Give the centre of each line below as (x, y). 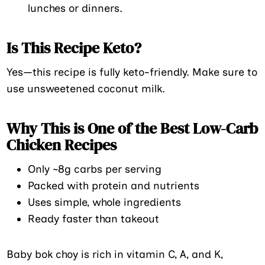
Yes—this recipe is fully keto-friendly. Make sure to (132, 72)
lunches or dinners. (75, 8)
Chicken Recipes (62, 145)
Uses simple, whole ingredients (105, 202)
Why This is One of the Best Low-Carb (132, 128)
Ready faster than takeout (94, 219)
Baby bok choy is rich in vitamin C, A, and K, (115, 254)
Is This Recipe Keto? (74, 48)
